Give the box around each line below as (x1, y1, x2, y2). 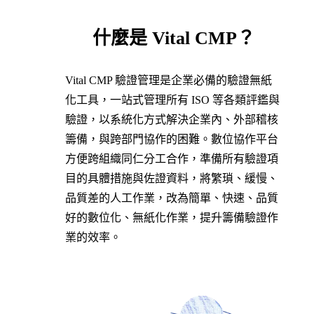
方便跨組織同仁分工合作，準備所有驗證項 (64, 153, 278, 165)
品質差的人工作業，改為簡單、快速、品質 (64, 192, 278, 205)
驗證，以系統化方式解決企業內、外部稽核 (64, 114, 278, 126)
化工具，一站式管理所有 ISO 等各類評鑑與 (64, 94, 280, 107)
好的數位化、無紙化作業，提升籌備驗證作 (64, 212, 278, 224)
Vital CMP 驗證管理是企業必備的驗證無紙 (64, 74, 272, 87)
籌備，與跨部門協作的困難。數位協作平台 (64, 133, 278, 146)
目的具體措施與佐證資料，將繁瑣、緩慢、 (64, 172, 278, 185)
